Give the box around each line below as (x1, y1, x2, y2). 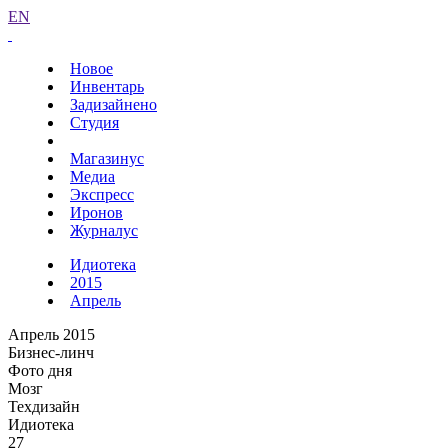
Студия (70, 114, 119, 131)
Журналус (70, 222, 138, 239)
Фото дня (8, 362, 72, 379)
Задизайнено (70, 96, 157, 113)
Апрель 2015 (8, 326, 95, 343)
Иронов (70, 204, 123, 221)
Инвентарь (70, 78, 144, 95)
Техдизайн (8, 398, 80, 415)
